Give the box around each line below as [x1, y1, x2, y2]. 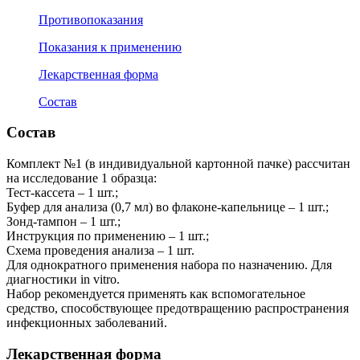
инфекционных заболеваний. [6, 316, 167, 330]
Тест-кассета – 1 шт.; [6, 186, 118, 200]
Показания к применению [39, 39, 182, 54]
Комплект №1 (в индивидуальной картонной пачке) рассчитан [6, 157, 350, 171]
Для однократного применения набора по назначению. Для [6, 258, 332, 272]
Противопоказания [39, 12, 143, 27]
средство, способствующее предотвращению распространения [6, 301, 349, 316]
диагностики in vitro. [6, 272, 120, 287]
